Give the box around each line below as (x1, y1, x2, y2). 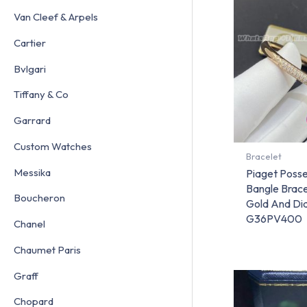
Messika (14, 165, 51, 179)
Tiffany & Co (14, 88, 69, 101)
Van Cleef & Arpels (14, 10, 98, 24)
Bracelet (245, 151, 282, 162)
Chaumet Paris (14, 243, 81, 256)
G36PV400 (245, 212, 302, 226)
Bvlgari (14, 62, 46, 75)
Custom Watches (14, 139, 92, 153)
